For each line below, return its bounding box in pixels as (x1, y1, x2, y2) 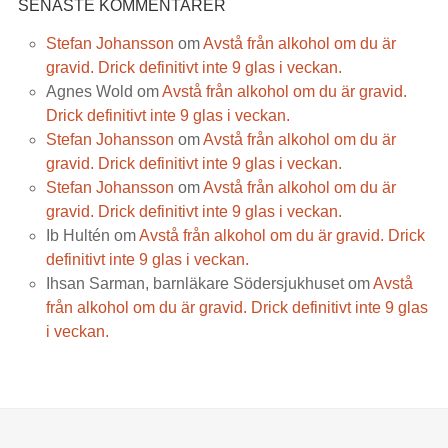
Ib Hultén (45, 226, 110, 244)
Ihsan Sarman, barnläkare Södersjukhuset (45, 274, 344, 292)
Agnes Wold (45, 82, 133, 100)
